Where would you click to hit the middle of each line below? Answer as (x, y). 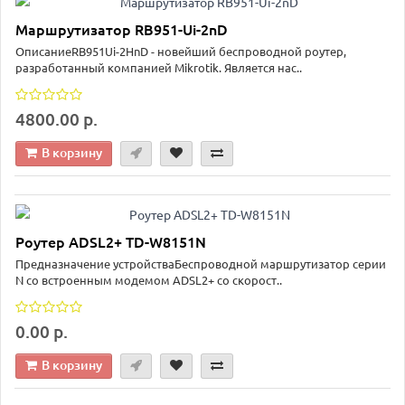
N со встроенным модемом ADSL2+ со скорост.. (149, 280)
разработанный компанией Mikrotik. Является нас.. (159, 67)
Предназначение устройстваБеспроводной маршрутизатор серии (201, 264)
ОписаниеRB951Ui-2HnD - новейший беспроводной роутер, (181, 51)
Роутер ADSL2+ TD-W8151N (111, 242)
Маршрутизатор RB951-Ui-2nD (122, 28)
